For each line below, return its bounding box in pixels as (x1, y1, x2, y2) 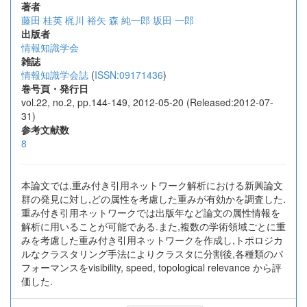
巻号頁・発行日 (21, 82, 88, 95)
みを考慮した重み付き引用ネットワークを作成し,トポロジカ (21, 233, 283, 247)
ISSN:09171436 (95, 68, 163, 82)
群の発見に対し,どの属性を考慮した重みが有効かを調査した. (21, 192, 286, 206)
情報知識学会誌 (21, 68, 88, 82)
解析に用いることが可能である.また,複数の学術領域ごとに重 (21, 219, 286, 233)
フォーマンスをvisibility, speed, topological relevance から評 (21, 260, 282, 274)
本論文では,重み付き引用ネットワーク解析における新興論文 (21, 178, 283, 192)
